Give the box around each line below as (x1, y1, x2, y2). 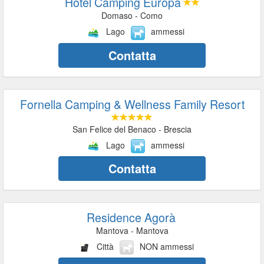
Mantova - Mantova (95, 224, 169, 236)
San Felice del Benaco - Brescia (72, 123, 192, 135)
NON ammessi (139, 240, 194, 252)
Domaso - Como (101, 9, 163, 22)
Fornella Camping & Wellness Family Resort (19, 95, 245, 113)
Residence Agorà (86, 208, 176, 226)
